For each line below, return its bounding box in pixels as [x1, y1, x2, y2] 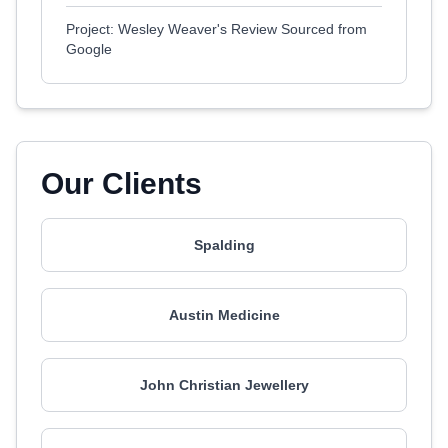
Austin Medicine [168, 307, 280, 323]
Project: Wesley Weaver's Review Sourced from [66, 21, 367, 37]
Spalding [193, 237, 255, 253]
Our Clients [41, 167, 202, 200]
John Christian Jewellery [139, 377, 309, 393]
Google [66, 41, 112, 57]
